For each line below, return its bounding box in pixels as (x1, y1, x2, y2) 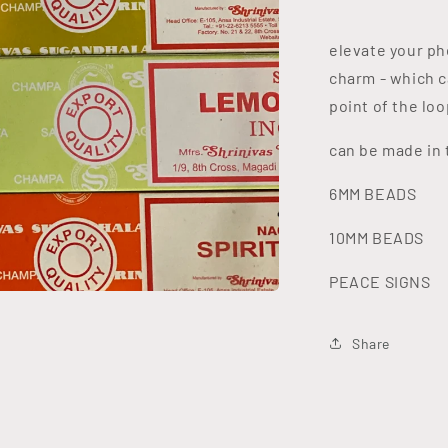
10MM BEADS (329, 228, 424, 247)
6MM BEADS (329, 184, 417, 203)
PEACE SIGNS (329, 272, 431, 291)
